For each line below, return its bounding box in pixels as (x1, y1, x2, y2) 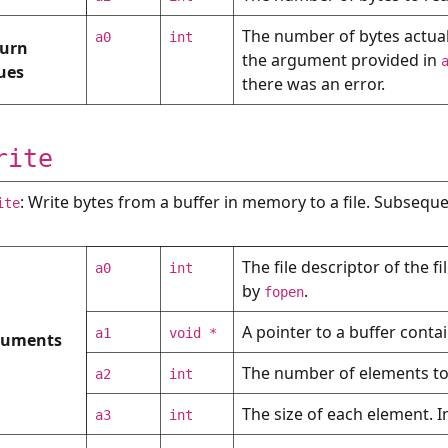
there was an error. (242, 73, 385, 95)
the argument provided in (242, 49, 441, 71)
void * (169, 325, 217, 341)
